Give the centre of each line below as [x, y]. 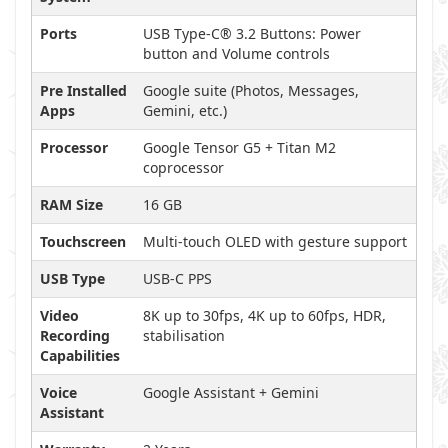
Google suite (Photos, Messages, [251, 90]
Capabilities [80, 355]
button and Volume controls [236, 53]
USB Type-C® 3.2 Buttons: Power [252, 33]
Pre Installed [83, 90]
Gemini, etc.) [185, 110]
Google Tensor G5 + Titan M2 [239, 147]
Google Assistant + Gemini [231, 392]
